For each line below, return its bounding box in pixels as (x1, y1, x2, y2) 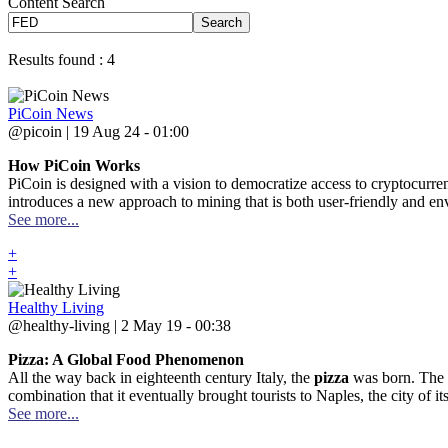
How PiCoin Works (8, 157, 140, 174)
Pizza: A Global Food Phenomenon (8, 351, 244, 368)
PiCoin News (8, 105, 93, 122)
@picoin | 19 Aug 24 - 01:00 (8, 123, 189, 140)
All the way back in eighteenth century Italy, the (8, 369, 314, 386)
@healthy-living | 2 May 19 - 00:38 (8, 317, 231, 334)
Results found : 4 (8, 51, 115, 68)
